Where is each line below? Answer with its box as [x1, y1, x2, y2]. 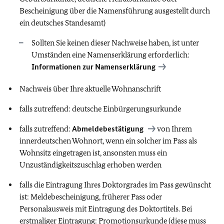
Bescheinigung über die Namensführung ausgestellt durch [19, 6, 210, 15]
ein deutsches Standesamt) [19, 18, 105, 27]
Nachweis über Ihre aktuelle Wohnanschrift [19, 84, 161, 93]
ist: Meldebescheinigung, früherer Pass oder [19, 192, 162, 201]
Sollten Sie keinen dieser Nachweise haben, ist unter [31, 38, 199, 47]
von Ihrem [157, 124, 192, 133]
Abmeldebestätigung [72, 124, 145, 133]
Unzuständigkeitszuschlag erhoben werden [19, 160, 161, 169]
